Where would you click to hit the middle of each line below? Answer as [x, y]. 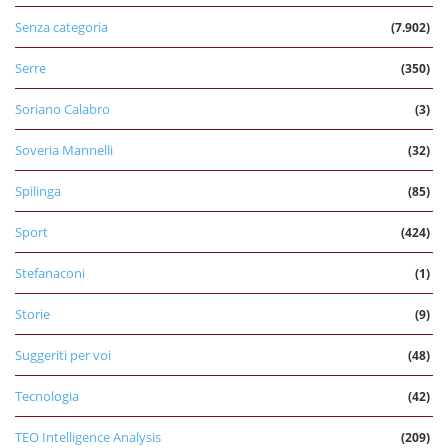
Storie [32, 313]
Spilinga [38, 190]
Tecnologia [47, 395]
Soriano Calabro [62, 108]
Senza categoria [61, 26]
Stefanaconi [50, 272]
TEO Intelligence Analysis [88, 436]
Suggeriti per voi [63, 354]
